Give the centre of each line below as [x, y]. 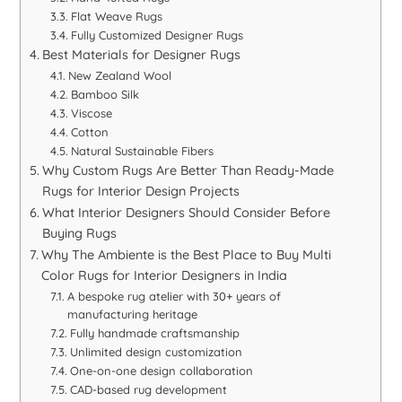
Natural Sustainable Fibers [142, 150]
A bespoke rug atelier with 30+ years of [174, 296]
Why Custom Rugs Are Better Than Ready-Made [188, 170]
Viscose [91, 113]
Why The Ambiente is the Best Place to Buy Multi [187, 254]
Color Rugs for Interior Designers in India [165, 275]
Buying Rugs [80, 233]
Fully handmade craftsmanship [154, 332]
